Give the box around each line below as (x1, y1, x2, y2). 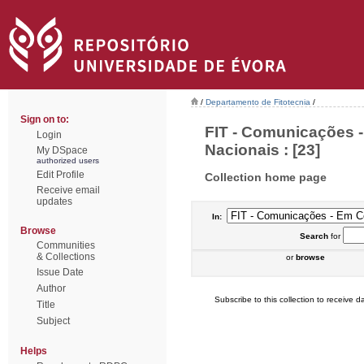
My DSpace (37, 145, 88, 156)
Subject (37, 315, 70, 327)
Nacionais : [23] (205, 141, 320, 158)
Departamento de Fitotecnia (206, 97, 310, 106)
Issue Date (37, 266, 84, 278)
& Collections (37, 251, 95, 262)
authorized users (37, 156, 99, 165)
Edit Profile (37, 169, 84, 180)
